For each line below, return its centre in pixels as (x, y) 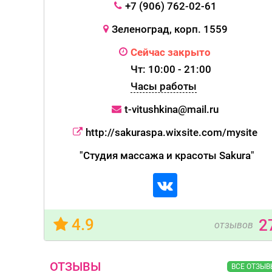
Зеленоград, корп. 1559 (169, 29)
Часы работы (164, 86)
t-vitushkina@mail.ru (172, 109)
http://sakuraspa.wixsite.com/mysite (172, 132)
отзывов (234, 225)
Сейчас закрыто (171, 52)
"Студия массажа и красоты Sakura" (167, 155)
